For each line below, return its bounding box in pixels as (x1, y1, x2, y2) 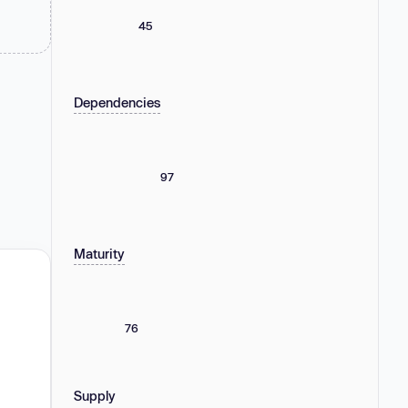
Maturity (74, 245, 125, 261)
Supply (74, 387, 116, 403)
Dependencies (74, 94, 160, 110)
